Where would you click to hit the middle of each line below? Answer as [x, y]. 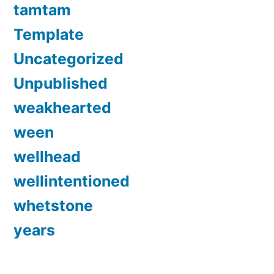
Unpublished [61, 83]
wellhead [47, 156]
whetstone [53, 205]
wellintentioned [72, 181]
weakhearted [62, 107]
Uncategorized [68, 58]
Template [49, 34]
